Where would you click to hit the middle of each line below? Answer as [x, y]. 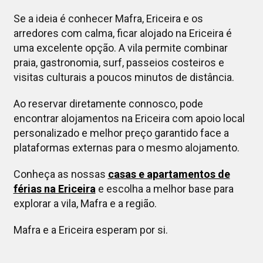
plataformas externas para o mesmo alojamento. [126, 148]
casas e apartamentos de [169, 174]
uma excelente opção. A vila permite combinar [120, 48]
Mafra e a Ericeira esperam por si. [90, 230]
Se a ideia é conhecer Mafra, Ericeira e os [108, 19]
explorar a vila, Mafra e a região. [85, 204]
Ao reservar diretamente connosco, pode [108, 104]
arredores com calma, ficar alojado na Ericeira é [122, 33]
